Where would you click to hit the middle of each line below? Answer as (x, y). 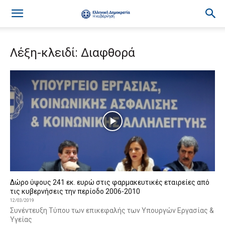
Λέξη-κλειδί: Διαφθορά (73, 53)
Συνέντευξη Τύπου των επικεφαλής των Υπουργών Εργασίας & (112, 211)
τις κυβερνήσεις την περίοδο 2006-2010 (76, 192)
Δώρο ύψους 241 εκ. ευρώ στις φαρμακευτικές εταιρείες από (110, 183)
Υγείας (21, 220)
